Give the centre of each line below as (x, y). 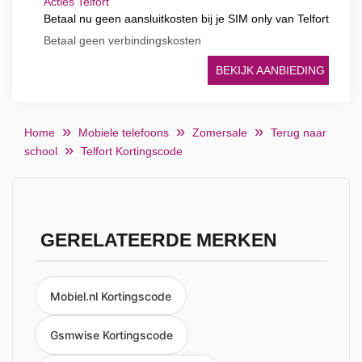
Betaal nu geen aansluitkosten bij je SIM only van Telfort (186, 19)
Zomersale (220, 133)
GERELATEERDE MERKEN (158, 240)
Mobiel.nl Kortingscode (111, 296)
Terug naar (299, 133)
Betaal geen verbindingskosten (122, 40)
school (41, 151)
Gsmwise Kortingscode (112, 335)
